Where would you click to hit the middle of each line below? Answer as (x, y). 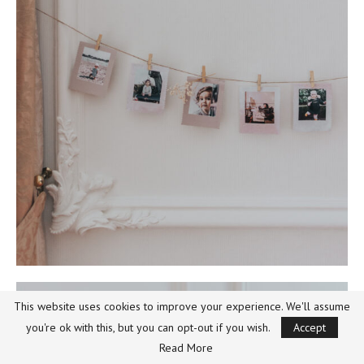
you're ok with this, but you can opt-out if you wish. (148, 327)
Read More (186, 348)
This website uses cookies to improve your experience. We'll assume (182, 306)
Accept (310, 327)
